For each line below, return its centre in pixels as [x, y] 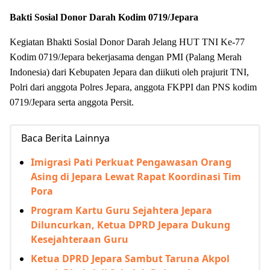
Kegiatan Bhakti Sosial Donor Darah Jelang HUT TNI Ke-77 [128, 42]
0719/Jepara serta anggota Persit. [72, 102]
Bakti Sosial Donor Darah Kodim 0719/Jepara [104, 17]
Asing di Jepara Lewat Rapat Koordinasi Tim [136, 177]
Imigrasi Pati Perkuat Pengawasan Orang [131, 162]
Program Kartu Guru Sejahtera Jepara [121, 211]
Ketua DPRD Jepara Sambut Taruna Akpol [130, 259]
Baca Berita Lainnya [65, 138]
